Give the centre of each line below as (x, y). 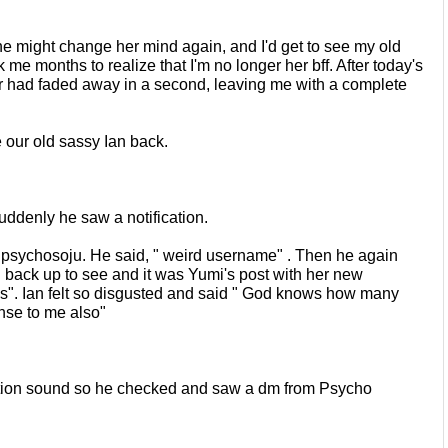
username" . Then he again (302, 255)
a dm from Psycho (308, 388)
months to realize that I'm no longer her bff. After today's (229, 65)
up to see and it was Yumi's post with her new (203, 274)
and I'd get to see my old (315, 46)
